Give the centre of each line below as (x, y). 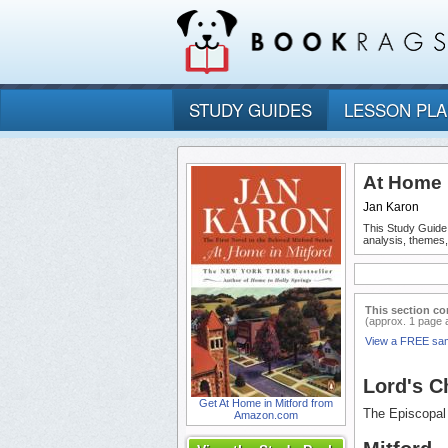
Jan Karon (391, 207)
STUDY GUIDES (250, 110)
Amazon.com (266, 415)
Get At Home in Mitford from (266, 403)
